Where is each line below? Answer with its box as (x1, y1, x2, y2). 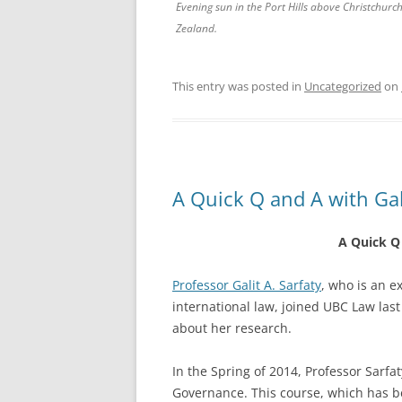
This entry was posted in (172, 78, 304, 94)
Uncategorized (304, 78, 381, 94)
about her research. (172, 319, 292, 336)
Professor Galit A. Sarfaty (172, 276, 321, 293)
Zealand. (176, 21, 217, 36)
